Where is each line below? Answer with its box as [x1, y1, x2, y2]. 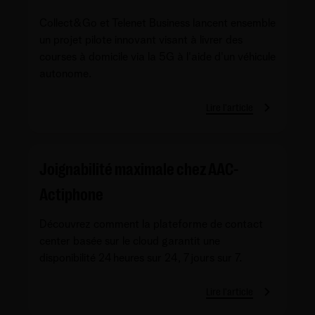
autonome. [39, 67, 91, 79]
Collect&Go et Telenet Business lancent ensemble [39, 17, 276, 29]
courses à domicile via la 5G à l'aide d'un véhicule [39, 51, 276, 63]
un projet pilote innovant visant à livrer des [39, 34, 243, 46]
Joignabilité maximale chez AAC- [39, 159, 238, 179]
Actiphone [39, 184, 103, 205]
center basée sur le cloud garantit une [39, 235, 220, 247]
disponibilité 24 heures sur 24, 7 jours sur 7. [39, 252, 242, 264]
